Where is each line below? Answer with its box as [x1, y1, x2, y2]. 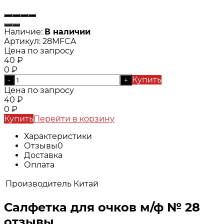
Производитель [5, 178, 71, 188]
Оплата [24, 159, 54, 169]
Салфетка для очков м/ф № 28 [4, 199, 200, 214]
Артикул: [4, 36, 40, 46]
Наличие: [4, 26, 42, 36]
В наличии [44, 26, 90, 36]
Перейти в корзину [33, 113, 114, 123]
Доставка [24, 150, 62, 160]
